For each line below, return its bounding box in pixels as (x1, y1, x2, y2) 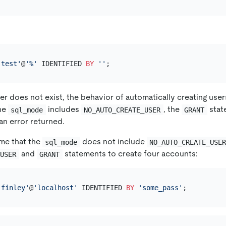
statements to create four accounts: (62, 149, 198, 159)
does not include (80, 137, 147, 147)
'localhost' (33, 183, 78, 192)
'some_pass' (138, 183, 183, 192)
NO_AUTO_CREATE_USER (84, 105, 161, 114)
